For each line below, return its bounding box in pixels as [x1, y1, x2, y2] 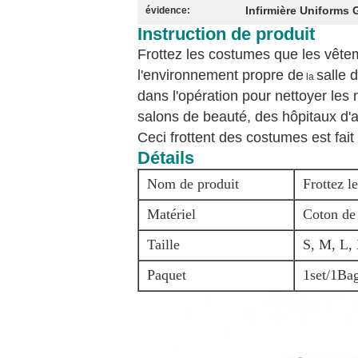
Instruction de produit [137, 24, 315, 44]
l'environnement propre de [137, 67, 304, 83]
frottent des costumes [170, 129, 308, 145]
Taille [147, 237, 180, 253]
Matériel [147, 206, 196, 222]
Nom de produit [147, 176, 239, 192]
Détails [137, 148, 194, 168]
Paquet [147, 267, 186, 283]
